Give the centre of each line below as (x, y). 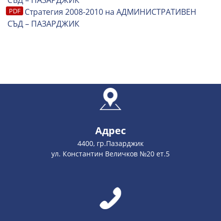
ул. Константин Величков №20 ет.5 (110, 154)
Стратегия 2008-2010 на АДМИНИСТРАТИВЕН (110, 12)
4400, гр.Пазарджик (110, 143)
